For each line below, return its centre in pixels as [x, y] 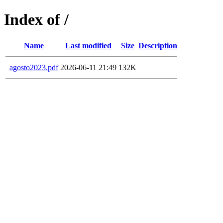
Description [158, 45]
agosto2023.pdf [34, 67]
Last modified [88, 45]
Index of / [36, 20]
